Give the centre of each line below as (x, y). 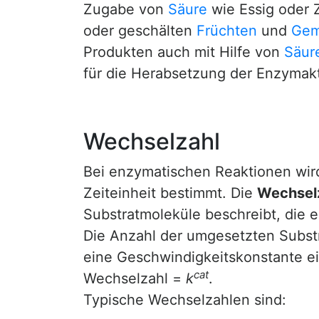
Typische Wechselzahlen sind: (185, 300)
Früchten (227, 31)
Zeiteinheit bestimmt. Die (170, 193)
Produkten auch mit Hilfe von (184, 52)
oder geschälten (140, 31)
